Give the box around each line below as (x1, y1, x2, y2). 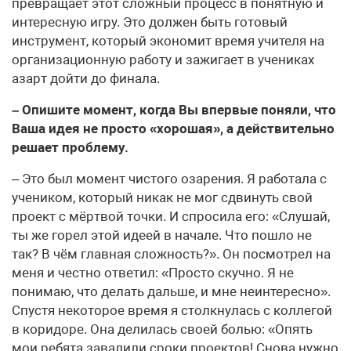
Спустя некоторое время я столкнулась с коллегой (12, 302, 332, 319)
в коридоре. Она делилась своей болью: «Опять (12, 321, 313, 338)
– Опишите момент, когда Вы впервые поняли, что (12, 102, 336, 118)
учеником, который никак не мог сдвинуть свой (12, 190, 313, 206)
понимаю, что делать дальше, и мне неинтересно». (12, 284, 331, 300)
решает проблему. (12, 139, 128, 156)
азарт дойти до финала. (12, 71, 160, 87)
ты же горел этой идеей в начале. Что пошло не (12, 227, 312, 244)
